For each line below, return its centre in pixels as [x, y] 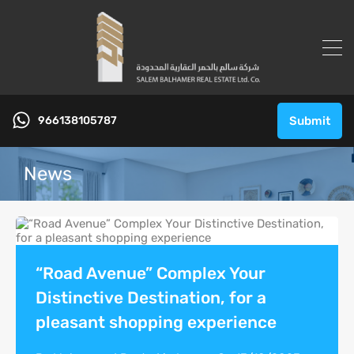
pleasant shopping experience [156, 322]
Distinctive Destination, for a [151, 298]
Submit [310, 121]
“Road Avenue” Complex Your [151, 273]
